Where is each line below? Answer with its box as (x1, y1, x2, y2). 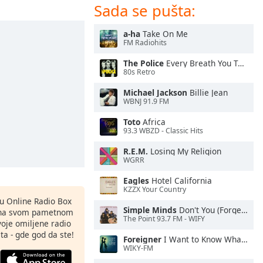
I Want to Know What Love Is (161, 234, 241, 245)
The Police (123, 58, 164, 69)
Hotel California (149, 175, 212, 186)
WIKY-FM (123, 243, 153, 254)
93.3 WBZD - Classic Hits (123, 126, 203, 136)
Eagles (123, 175, 149, 186)
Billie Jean (187, 87, 228, 98)
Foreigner (123, 234, 161, 245)
